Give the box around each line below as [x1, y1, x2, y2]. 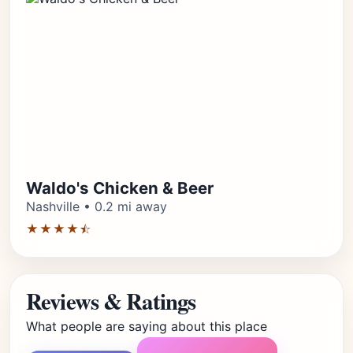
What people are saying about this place [26, 318, 267, 334]
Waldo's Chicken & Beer [26, 178, 214, 198]
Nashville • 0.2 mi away [26, 199, 167, 214]
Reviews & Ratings [26, 284, 196, 318]
